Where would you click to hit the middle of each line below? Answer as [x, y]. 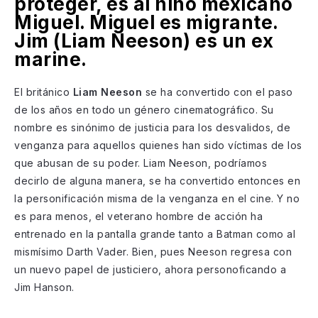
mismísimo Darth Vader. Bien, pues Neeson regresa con [153, 251]
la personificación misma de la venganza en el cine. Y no [157, 198]
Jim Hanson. [46, 287]
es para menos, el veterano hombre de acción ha [138, 216]
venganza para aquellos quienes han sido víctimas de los [158, 145]
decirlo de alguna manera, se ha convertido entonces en [157, 180]
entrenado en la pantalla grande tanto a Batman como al [155, 234]
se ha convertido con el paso [218, 92]
